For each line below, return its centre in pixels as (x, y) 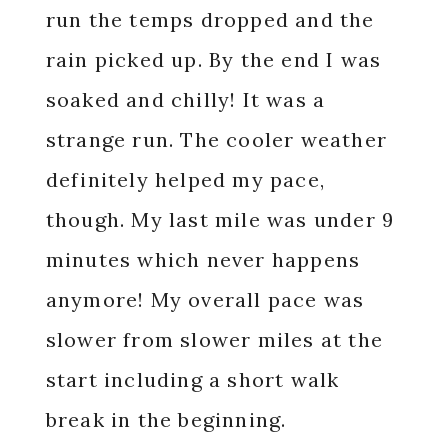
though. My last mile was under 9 (220, 219)
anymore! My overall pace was (205, 299)
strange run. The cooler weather (216, 139)
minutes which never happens (203, 259)
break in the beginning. (166, 419)
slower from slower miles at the (214, 339)
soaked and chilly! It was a (185, 99)
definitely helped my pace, (185, 179)
